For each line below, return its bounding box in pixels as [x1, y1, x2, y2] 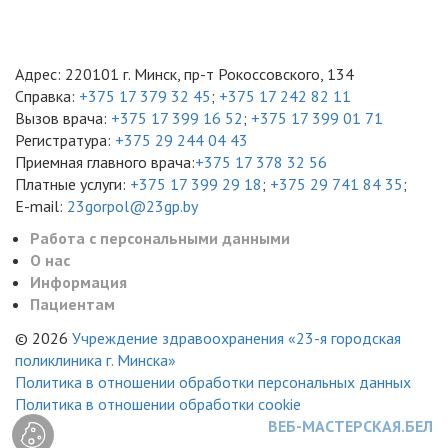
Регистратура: [15, 130, 115, 151]
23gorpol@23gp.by [67, 196, 197, 217]
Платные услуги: [15, 174, 130, 195]
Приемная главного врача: [15, 152, 195, 173]
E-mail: [15, 196, 67, 217]
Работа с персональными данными [30, 228, 290, 249]
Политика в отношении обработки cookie [15, 394, 301, 415]
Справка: [15, 86, 79, 107]
